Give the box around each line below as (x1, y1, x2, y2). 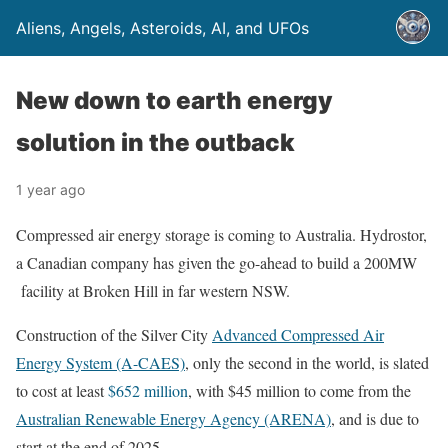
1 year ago (16, 181, 85, 198)
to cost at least (16, 380, 108, 401)
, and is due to (331, 408, 419, 429)
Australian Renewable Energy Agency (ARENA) (16, 408, 331, 429)
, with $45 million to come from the (188, 380, 411, 401)
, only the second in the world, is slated (185, 352, 429, 373)
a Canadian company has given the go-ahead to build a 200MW (16, 252, 417, 273)
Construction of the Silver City (16, 324, 212, 345)
